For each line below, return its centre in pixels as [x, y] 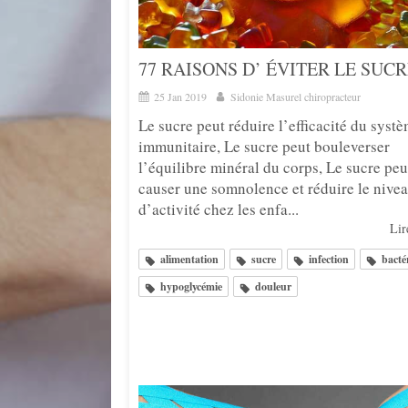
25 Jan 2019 [180, 97]
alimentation [189, 260]
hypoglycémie [191, 287]
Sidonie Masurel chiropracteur [296, 97]
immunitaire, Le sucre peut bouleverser [264, 147]
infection [329, 260]
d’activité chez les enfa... [219, 209]
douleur [273, 287]
